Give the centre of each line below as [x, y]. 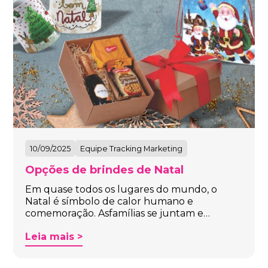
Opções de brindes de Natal [105, 170]
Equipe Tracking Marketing [132, 149]
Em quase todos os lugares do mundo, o [121, 190]
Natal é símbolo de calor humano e [109, 202]
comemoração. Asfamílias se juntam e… [118, 214]
